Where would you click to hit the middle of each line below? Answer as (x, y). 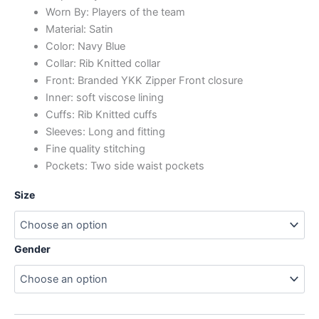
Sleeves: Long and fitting (105, 132)
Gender (32, 249)
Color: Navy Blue (85, 47)
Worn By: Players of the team (115, 12)
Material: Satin (79, 30)
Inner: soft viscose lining (104, 98)
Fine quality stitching (95, 149)
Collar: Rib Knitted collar (103, 64)
